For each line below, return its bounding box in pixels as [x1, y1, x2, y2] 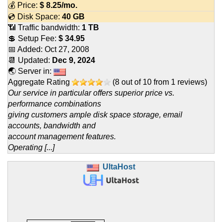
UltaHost [103, 163, 135, 171]
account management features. [8, 132, 116, 141]
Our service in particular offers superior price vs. [8, 89, 174, 98]
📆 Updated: [8, 56, 52, 65]
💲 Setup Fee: [8, 34, 58, 43]
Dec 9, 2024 [52, 56, 95, 65]
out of [119, 78, 143, 87]
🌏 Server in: [8, 67, 54, 76]
